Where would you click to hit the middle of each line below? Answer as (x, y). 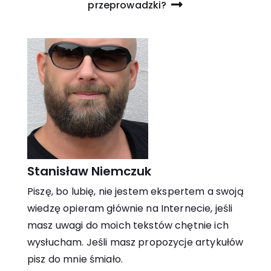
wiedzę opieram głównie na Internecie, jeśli (130, 208)
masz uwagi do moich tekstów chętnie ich (128, 225)
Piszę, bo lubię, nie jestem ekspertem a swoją (135, 191)
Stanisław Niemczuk (89, 171)
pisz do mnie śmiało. (75, 259)
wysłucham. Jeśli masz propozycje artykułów (135, 242)
